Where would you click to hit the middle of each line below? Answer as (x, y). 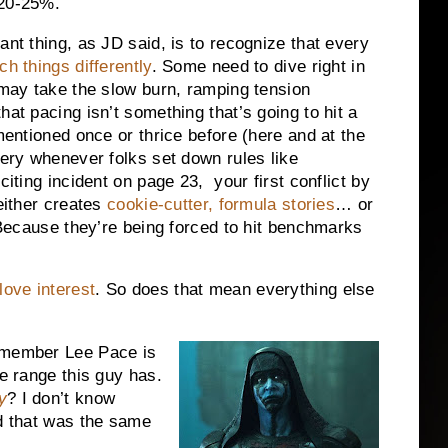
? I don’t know (61, 399)
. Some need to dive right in (258, 66)
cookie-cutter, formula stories (221, 204)
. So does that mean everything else (235, 290)
